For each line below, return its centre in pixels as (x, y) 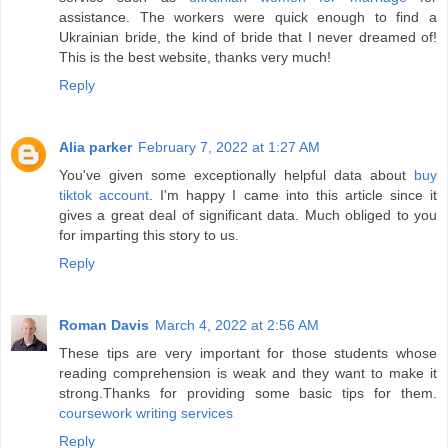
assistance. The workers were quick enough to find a (248, 16)
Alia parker (95, 146)
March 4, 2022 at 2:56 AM (237, 324)
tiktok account (104, 194)
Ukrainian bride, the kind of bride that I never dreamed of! (248, 36)
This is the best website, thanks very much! (195, 56)
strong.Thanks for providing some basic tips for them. (248, 392)
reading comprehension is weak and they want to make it (248, 372)
